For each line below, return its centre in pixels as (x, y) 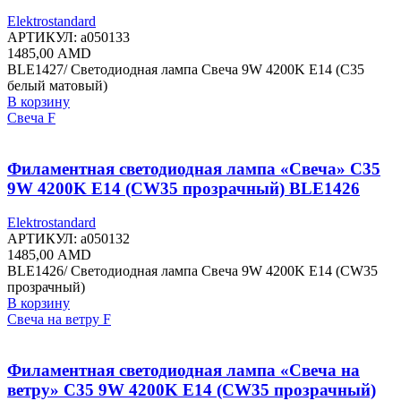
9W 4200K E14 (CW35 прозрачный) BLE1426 (183, 188)
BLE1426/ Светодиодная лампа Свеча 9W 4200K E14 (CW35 (192, 271)
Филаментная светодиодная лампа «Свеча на (183, 371)
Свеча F (31, 117)
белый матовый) (57, 85)
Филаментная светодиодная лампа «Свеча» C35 (194, 168)
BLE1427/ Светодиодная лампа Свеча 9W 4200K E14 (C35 (186, 69)
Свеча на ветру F (59, 320)
